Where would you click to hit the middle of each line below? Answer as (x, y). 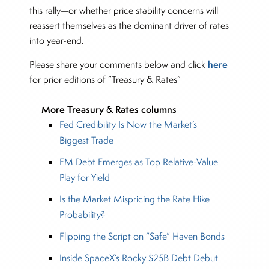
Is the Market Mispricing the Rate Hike (134, 199)
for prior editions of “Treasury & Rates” (107, 80)
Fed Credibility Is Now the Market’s (128, 125)
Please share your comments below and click (119, 65)
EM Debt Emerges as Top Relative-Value (138, 162)
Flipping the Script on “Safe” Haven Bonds (142, 237)
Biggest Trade (86, 141)
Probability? (82, 215)
